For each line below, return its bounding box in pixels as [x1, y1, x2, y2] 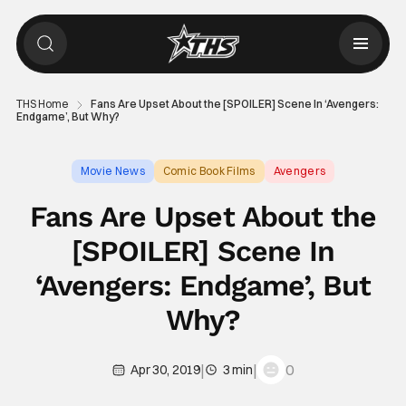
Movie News [80, 164, 145, 178]
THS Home [15, 97, 69, 111]
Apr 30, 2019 [130, 362, 201, 378]
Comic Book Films [162, 164, 256, 178]
